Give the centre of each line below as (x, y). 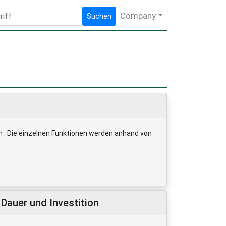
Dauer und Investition (50, 203)
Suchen (99, 16)
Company (138, 15)
